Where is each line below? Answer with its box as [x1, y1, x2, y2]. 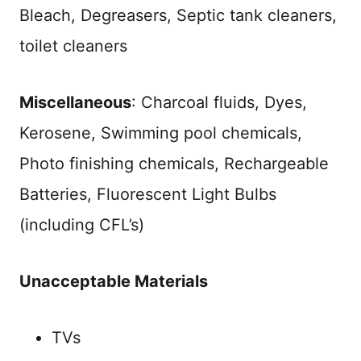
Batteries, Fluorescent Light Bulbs [19, 184, 276, 204]
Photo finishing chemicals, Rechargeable [19, 153, 329, 173]
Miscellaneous [19, 92, 131, 112]
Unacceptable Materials [19, 271, 208, 291]
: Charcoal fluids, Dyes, [131, 92, 307, 112]
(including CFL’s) [19, 214, 144, 234]
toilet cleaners [19, 35, 127, 56]
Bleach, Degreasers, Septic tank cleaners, [19, 5, 337, 25]
